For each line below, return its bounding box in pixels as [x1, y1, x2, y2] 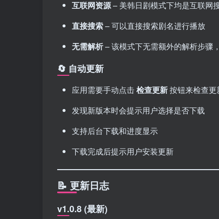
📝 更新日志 [57, 177, 109, 192]
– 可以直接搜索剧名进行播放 [103, 20, 205, 31]
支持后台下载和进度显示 [72, 125, 158, 136]
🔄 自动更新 [57, 62, 104, 75]
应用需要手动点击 [72, 84, 136, 95]
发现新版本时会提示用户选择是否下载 [72, 104, 205, 116]
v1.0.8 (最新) [57, 202, 108, 215]
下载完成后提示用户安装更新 [72, 145, 174, 157]
